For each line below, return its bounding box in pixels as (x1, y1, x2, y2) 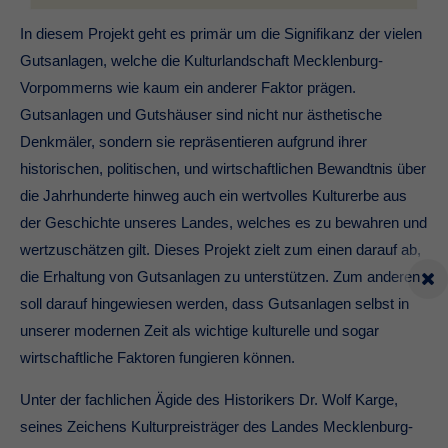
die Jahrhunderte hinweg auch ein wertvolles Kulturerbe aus (20, 186, 407, 204)
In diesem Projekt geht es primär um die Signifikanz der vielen (20, 24, 422, 42)
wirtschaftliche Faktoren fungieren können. (20, 348, 295, 366)
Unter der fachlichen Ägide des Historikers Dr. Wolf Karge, (20, 390, 398, 408)
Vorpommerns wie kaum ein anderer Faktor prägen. (20, 78, 356, 96)
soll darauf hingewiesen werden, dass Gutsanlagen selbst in (20, 294, 409, 312)
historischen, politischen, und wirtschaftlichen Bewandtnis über (20, 159, 426, 177)
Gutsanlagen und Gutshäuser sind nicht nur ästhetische (20, 105, 382, 123)
